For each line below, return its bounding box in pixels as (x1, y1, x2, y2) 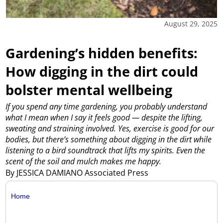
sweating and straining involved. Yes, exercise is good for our (5, 122, 215, 134)
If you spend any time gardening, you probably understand (5, 101, 208, 112)
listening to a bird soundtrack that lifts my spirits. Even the (5, 144, 206, 156)
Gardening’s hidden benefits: (5, 43, 198, 62)
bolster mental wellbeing (5, 80, 173, 99)
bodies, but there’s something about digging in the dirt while (5, 133, 212, 145)
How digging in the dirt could (5, 62, 199, 81)
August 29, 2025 (164, 18, 218, 28)
